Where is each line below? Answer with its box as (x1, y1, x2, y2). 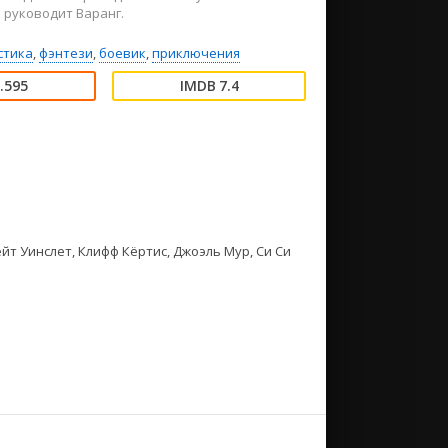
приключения (151, 44, 240, 62)
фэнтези (38, 44, 93, 62)
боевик (98, 44, 146, 62)
